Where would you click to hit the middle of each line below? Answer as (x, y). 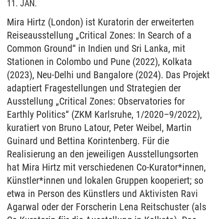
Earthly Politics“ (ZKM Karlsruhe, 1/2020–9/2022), (104, 114)
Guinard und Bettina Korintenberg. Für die (88, 141)
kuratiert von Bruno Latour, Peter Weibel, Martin (99, 128)
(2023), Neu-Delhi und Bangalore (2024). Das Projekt (108, 75)
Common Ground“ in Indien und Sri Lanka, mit (96, 48)
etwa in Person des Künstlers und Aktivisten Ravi (102, 194)
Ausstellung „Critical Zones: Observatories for (96, 101)
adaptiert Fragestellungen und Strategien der (94, 88)
